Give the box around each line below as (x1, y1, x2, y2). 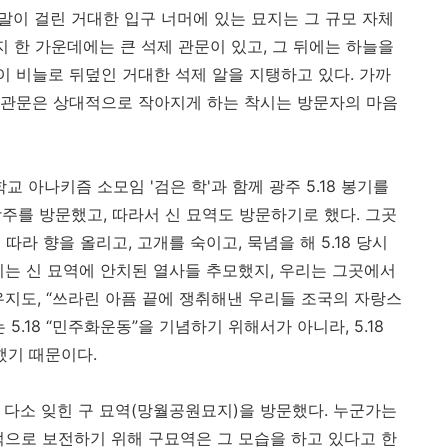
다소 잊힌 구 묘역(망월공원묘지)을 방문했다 (4, 400, 324, 421)
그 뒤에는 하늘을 (272, 36, 394, 57)
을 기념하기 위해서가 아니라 (138, 316, 345, 337)
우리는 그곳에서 (279, 260, 396, 281)
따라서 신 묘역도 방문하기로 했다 (112, 204, 356, 225)
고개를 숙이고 (137, 232, 238, 253)
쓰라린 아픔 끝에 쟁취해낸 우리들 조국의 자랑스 (52, 288, 402, 309)
